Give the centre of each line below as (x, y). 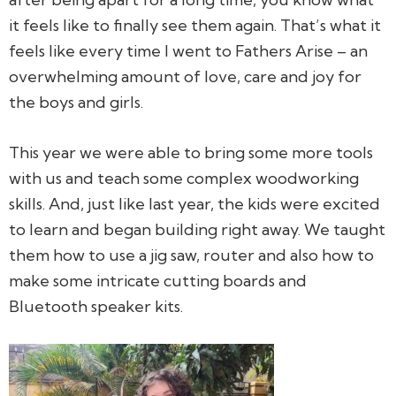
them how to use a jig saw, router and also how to (191, 255)
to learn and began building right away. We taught (197, 229)
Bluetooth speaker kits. (96, 306)
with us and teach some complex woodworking (184, 178)
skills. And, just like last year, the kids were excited (194, 203)
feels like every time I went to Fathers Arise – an (188, 50)
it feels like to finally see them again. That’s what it (195, 25)
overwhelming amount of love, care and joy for (185, 76)
